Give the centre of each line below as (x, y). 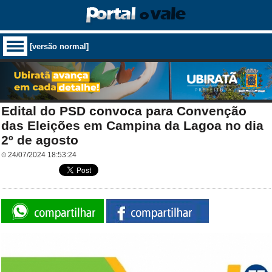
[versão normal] (59, 46)
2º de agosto (40, 140)
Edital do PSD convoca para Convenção (124, 111)
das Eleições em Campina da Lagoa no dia (132, 125)
